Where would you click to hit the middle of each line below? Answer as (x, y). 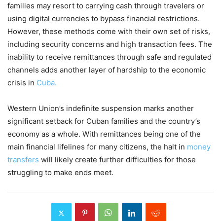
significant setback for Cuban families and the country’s (104, 121)
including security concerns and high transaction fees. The (110, 44)
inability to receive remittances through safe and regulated (110, 57)
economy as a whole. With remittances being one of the (104, 134)
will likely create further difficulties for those (117, 160)
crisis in (22, 83)
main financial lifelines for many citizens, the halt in (97, 147)
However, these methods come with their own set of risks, (109, 31)
